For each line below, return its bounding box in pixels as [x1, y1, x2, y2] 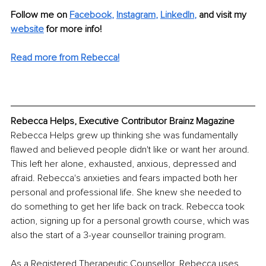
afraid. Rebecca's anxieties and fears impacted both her [11, 172, 240, 185]
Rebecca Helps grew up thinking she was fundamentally [11, 129, 240, 142]
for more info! [46, 23, 104, 35]
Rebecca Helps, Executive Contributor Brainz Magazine [11, 115, 235, 128]
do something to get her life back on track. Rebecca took [11, 201, 247, 213]
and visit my [199, 8, 249, 21]
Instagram [116, 8, 156, 21]
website [11, 23, 44, 35]
